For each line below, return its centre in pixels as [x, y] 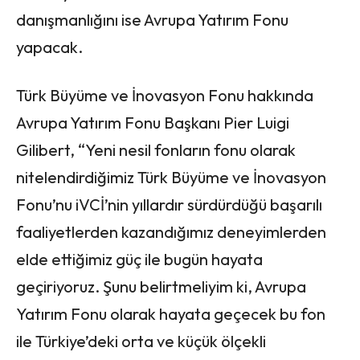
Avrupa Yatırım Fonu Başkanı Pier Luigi [153, 122]
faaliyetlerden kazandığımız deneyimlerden [171, 231]
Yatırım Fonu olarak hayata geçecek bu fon [171, 313]
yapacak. [49, 47]
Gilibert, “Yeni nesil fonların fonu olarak [156, 149]
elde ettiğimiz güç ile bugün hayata [139, 259]
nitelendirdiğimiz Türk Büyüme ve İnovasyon [171, 177]
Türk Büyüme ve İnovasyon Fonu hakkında [165, 95]
